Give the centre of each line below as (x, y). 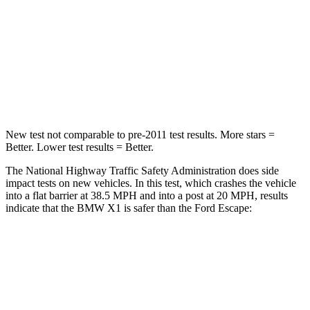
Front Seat (195, 283)
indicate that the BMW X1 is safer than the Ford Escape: (129, 208)
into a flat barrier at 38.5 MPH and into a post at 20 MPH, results (147, 195)
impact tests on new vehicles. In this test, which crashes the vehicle (151, 183)
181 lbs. (222, 90)
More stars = (246, 134)
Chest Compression (107, 26)
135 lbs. (175, 90)
